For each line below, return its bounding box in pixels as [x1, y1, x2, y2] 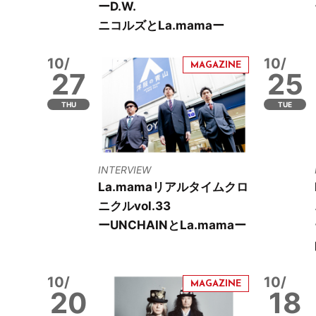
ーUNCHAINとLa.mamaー [98, 218, 247, 233]
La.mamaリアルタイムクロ [98, 180, 249, 195]
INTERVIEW [98, 164, 152, 176]
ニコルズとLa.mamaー [98, 18, 225, 32]
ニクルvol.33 [98, 199, 171, 214]
